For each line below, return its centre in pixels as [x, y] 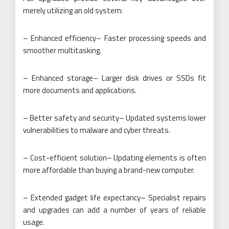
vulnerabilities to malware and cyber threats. [97, 130]
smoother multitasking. [62, 50]
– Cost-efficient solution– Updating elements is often [114, 157]
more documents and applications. [80, 90]
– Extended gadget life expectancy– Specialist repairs [114, 197]
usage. [34, 222]
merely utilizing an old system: [73, 10]
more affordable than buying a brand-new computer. [109, 170]
